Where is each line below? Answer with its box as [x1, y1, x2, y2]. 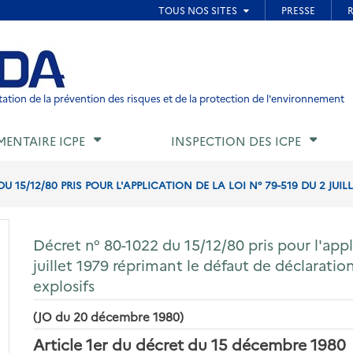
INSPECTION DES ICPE [171, 132, 301, 150]
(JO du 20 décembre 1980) [33, 307, 184, 325]
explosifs [33, 274, 95, 295]
